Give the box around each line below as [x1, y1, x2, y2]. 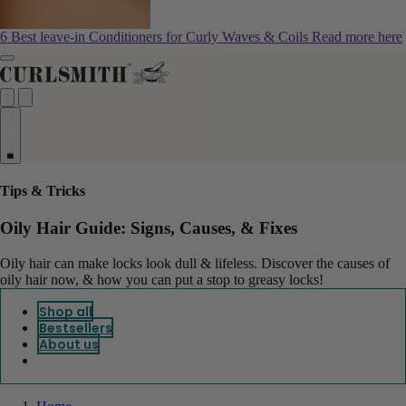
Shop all [38, 302, 92, 321]
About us [38, 334, 99, 353]
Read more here [312, 29, 402, 45]
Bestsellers [38, 318, 112, 337]
